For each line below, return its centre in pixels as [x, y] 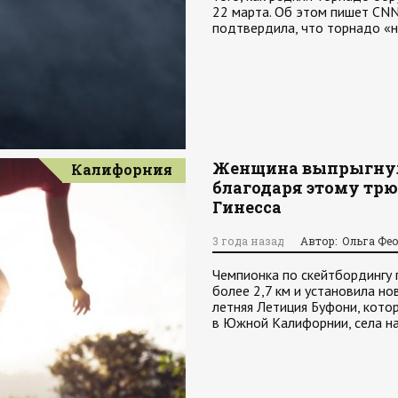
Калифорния [122, 169]
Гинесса [247, 207]
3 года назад [248, 241]
